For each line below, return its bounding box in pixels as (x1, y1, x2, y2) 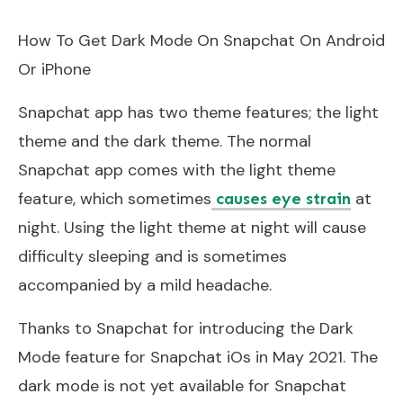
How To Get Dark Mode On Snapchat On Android (18, 29, 385, 51)
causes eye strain (211, 188, 351, 209)
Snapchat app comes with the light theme (18, 158, 336, 181)
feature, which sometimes (18, 187, 211, 210)
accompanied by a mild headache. (18, 273, 272, 296)
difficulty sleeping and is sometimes (18, 245, 287, 267)
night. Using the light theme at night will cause (18, 216, 366, 238)
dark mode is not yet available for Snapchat (18, 374, 346, 397)
